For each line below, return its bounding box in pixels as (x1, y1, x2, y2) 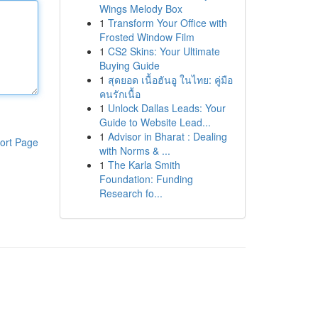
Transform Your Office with (107, 16, 227, 30)
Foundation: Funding (99, 172, 193, 186)
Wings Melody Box (99, 1, 182, 16)
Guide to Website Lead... (99, 115, 211, 129)
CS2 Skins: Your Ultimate (107, 44, 220, 58)
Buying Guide (99, 58, 160, 72)
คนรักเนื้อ (99, 87, 141, 101)
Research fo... (99, 186, 163, 200)
